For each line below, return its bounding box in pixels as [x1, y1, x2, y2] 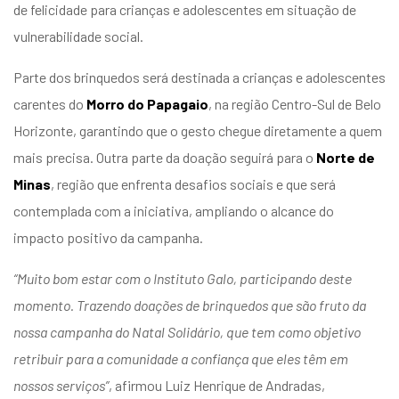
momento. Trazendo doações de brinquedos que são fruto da [13, 297, 366, 314]
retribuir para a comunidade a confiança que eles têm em [13, 350, 348, 368]
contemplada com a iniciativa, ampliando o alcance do [13, 202, 334, 220]
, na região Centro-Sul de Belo [208, 95, 381, 113]
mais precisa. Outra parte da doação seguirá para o [13, 149, 316, 167]
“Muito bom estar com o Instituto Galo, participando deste [13, 270, 352, 288]
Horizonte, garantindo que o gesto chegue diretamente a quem [13, 122, 382, 140]
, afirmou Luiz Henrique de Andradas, [109, 377, 325, 395]
